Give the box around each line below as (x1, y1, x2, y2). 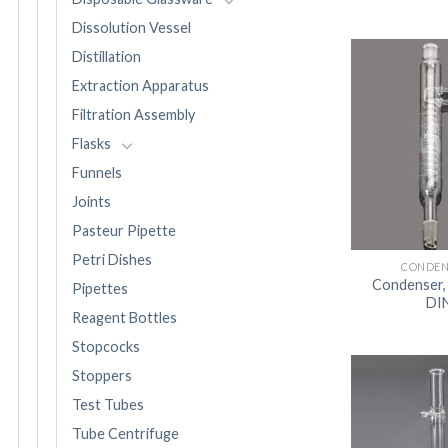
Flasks (72, 135, 111, 153)
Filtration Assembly (72, 106, 195, 124)
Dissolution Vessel (72, 19, 191, 37)
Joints (72, 193, 111, 211)
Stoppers (72, 367, 132, 385)
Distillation (72, 48, 141, 66)
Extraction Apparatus (72, 77, 209, 95)
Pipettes (72, 280, 128, 298)
